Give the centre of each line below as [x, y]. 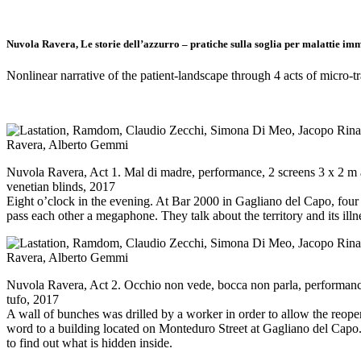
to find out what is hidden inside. [89, 343]
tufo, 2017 [33, 299]
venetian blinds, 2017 [61, 187]
